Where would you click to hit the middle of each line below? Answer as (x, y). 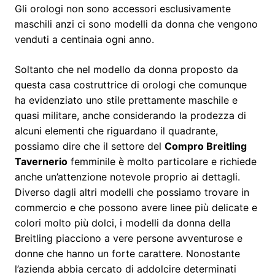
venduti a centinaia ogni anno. (84, 39)
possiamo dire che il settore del (90, 146)
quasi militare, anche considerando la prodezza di (130, 115)
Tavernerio (41, 161)
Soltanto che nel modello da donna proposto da (126, 69)
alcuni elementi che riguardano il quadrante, (116, 130)
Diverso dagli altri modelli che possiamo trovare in (132, 192)
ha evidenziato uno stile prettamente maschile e (126, 100)
